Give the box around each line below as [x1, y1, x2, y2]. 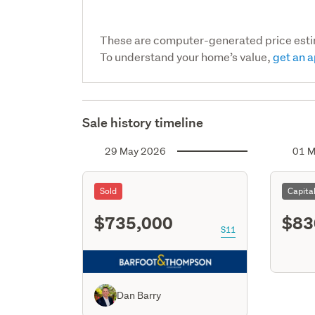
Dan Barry [117, 288, 162, 302]
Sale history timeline [82, 114, 204, 131]
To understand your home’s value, [100, 49, 274, 64]
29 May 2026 [105, 144, 167, 157]
